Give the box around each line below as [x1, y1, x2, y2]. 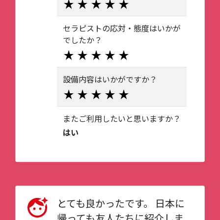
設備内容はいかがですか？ [63, 73, 157, 85]
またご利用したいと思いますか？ [63, 112, 181, 124]
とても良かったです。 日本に [57, 196, 185, 210]
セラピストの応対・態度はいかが [63, 22, 181, 34]
